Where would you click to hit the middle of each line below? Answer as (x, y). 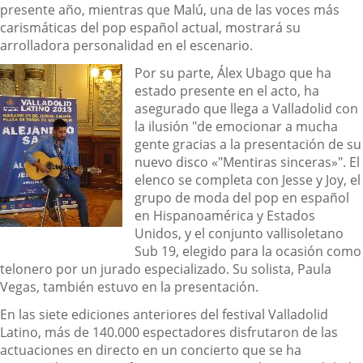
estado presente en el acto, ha (227, 91)
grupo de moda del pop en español (242, 198)
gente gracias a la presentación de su (248, 144)
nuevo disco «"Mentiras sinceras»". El (247, 162)
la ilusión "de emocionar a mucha (236, 126)
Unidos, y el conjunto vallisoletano (239, 233)
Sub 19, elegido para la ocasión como (248, 251)
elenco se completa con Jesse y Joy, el (248, 180)
